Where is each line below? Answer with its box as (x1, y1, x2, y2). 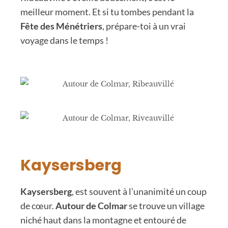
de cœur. (20, 200, 55, 212)
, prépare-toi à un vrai (102, 20, 186, 32)
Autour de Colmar (55, 200, 127, 212)
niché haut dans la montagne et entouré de (20, 214, 186, 226)
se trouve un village (127, 200, 205, 212)
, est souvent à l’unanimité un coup (72, 186, 207, 197)
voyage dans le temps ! (20, 34, 108, 46)
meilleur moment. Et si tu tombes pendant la (20, 6, 194, 17)
